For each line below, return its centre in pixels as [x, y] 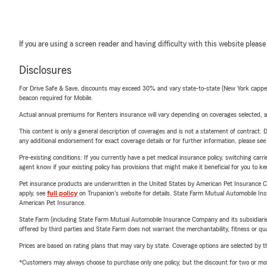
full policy [62, 193]
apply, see [33, 193]
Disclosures [45, 70]
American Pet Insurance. [52, 202]
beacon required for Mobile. [56, 97]
